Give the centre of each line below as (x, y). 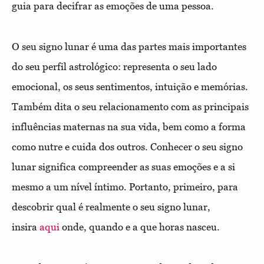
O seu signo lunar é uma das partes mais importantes (129, 46)
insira (26, 227)
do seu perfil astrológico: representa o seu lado (114, 66)
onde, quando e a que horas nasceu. (140, 227)
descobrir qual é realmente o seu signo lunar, (111, 207)
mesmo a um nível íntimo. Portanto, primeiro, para (125, 187)
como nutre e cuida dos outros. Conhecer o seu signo (127, 146)
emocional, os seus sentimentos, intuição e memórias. (130, 86)
